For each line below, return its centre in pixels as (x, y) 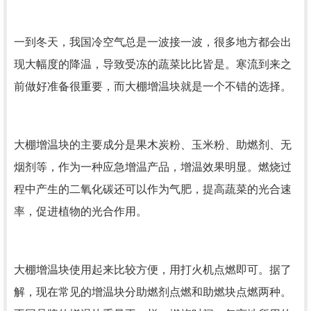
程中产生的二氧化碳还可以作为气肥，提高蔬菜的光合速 (153, 189)
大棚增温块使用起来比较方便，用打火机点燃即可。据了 (153, 270)
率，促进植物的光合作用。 (81, 211)
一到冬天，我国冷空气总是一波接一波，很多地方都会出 (153, 42)
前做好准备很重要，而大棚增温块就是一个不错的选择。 (153, 86)
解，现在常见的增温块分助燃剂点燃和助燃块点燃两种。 (153, 292)
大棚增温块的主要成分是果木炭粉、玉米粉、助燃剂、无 (153, 145)
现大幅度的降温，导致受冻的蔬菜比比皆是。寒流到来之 (153, 64)
